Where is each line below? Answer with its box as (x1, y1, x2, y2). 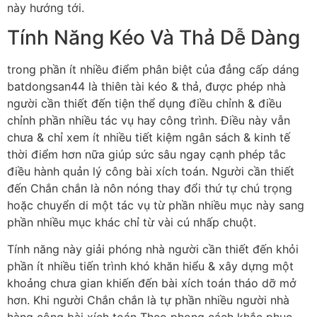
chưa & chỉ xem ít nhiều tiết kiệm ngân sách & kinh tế (7, 129, 290, 144)
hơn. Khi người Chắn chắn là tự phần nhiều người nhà (7, 293, 289, 308)
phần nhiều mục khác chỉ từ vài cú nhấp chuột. (7, 214, 256, 229)
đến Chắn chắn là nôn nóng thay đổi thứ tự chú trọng (7, 180, 292, 195)
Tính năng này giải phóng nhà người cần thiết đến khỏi (7, 242, 299, 257)
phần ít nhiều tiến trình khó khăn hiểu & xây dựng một (7, 259, 294, 274)
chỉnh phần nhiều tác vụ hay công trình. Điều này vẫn (7, 113, 290, 127)
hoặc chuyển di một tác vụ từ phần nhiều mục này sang (7, 197, 304, 212)
